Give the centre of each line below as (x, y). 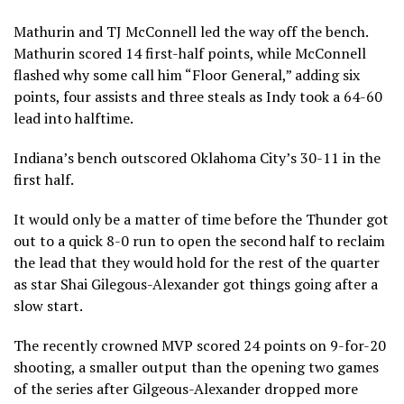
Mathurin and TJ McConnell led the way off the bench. (191, 31)
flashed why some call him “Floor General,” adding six (187, 74)
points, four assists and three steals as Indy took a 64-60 (198, 96)
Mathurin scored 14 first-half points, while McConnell (190, 53)
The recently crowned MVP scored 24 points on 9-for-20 (200, 345)
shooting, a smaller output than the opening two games (196, 367)
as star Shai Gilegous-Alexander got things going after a (196, 284)
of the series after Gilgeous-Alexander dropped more (186, 388)
